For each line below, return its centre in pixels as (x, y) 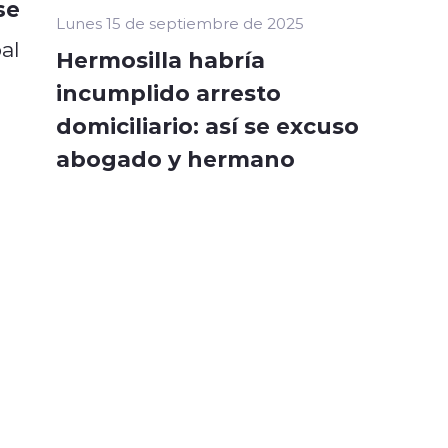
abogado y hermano (175, 158)
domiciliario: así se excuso (207, 125)
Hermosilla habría (160, 59)
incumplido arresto (168, 92)
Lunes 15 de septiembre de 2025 (180, 23)
